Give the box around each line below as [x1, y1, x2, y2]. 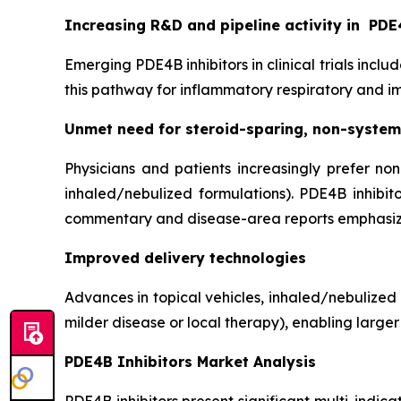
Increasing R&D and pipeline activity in [64, 16, 364, 34]
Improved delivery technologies [64, 249, 311, 267]
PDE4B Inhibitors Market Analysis [64, 353, 316, 371]
